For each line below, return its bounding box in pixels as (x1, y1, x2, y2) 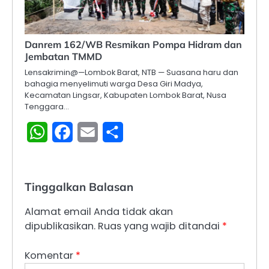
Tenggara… (25, 101, 69, 113)
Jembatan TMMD (25, 50, 102, 63)
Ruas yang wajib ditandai (98, 219, 222, 234)
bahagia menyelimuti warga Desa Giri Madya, (25, 78, 203, 90)
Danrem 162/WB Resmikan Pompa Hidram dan (25, 38, 242, 51)
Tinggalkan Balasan (25, 180, 133, 195)
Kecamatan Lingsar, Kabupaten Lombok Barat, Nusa (25, 89, 226, 101)
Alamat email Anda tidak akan (25, 205, 173, 219)
